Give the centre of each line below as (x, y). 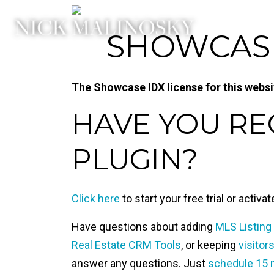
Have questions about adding (143, 227)
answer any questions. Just (140, 263)
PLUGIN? (135, 159)
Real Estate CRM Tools (126, 245)
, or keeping (210, 245)
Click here (96, 198)
